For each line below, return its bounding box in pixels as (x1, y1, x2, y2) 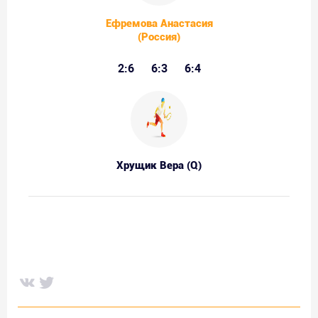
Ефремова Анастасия (105, 16, 213, 30)
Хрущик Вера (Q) (116, 158, 202, 172)
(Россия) (138, 30, 180, 43)
